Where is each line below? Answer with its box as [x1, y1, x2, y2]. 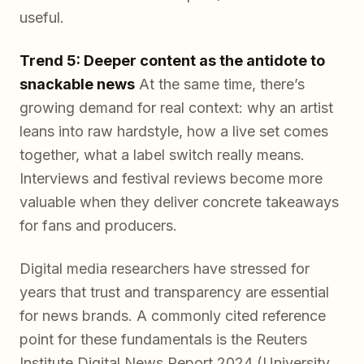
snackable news [19, 75, 135, 93]
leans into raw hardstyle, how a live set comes [19, 122, 328, 140]
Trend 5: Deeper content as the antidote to [19, 51, 325, 69]
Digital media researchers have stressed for [19, 259, 310, 277]
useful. [19, 8, 64, 26]
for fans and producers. [19, 216, 177, 234]
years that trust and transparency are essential [19, 283, 329, 301]
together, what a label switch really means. [19, 145, 305, 163]
